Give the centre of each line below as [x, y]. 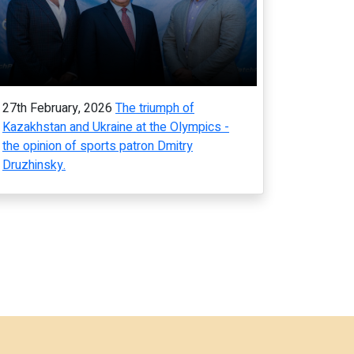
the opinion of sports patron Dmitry [98, 146]
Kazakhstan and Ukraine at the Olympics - [116, 127]
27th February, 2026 [57, 108]
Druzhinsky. [34, 165]
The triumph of [155, 108]
